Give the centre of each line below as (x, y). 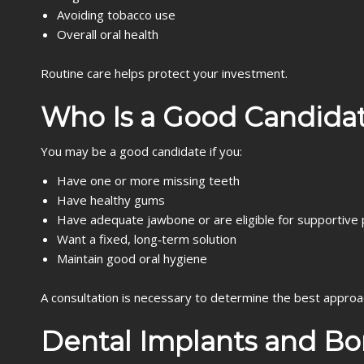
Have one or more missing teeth (148, 180)
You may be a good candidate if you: (141, 151)
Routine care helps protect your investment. (164, 73)
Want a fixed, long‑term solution (147, 239)
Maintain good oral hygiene (132, 258)
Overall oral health (108, 34)
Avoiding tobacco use (116, 15)
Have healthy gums (111, 200)
